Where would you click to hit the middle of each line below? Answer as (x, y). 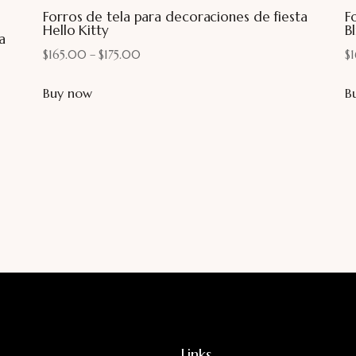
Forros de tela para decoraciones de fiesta (175, 16)
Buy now (68, 93)
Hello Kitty (76, 30)
